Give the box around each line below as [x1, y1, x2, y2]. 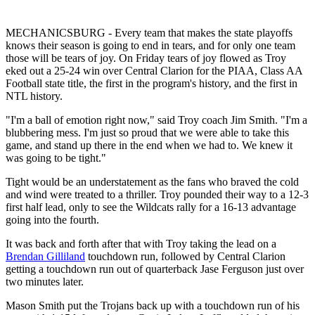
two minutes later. [6, 275, 84, 288]
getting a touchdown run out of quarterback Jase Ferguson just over [6, 262, 304, 275]
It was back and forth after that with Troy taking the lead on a [6, 237, 276, 250]
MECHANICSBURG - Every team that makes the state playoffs [6, 26, 292, 39]
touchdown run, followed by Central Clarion [85, 250, 285, 262]
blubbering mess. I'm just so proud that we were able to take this [6, 126, 289, 139]
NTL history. [6, 89, 63, 102]
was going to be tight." [6, 151, 106, 164]
